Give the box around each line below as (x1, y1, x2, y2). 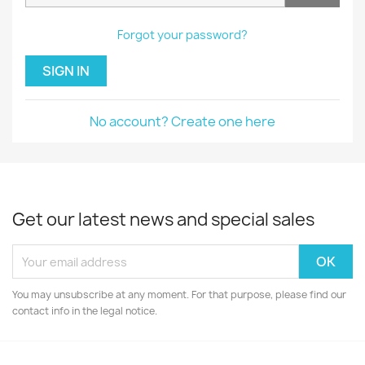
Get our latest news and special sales (12, 208, 314, 231)
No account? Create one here (90, 112, 275, 130)
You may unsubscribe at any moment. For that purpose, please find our (12, 288, 346, 301)
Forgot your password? (117, 27, 248, 42)
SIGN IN (42, 62, 90, 80)
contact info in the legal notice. (12, 304, 157, 318)
